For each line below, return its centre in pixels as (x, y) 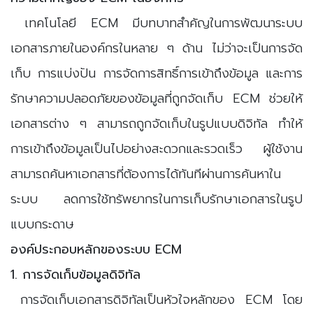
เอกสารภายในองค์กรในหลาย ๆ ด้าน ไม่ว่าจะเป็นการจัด (156, 48)
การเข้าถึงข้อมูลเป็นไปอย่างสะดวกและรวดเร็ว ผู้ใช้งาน (156, 148)
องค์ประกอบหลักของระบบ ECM (96, 249)
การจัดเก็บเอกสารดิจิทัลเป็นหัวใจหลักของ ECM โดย (156, 299)
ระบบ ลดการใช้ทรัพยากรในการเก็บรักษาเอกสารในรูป (156, 199)
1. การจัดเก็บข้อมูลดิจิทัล (75, 274)
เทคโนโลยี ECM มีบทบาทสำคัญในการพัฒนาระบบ (156, 23)
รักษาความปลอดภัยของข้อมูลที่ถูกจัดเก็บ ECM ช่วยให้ (156, 98)
